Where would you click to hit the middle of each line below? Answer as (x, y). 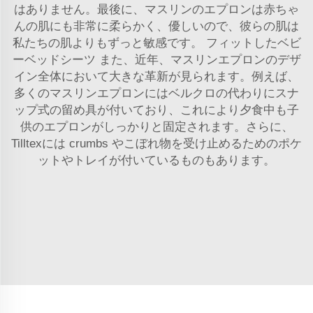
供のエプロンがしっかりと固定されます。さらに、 (156, 126)
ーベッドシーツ (56, 59)
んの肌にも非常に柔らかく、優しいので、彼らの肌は (156, 26)
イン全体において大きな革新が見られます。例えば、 (156, 76)
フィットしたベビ (253, 43)
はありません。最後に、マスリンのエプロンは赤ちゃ (156, 9)
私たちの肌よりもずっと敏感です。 (109, 43)
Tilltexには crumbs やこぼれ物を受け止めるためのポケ (156, 143)
